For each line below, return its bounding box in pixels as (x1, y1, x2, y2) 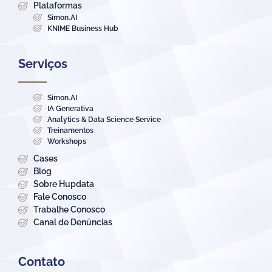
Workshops (47, 137, 86, 146)
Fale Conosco (33, 192, 86, 202)
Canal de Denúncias (33, 217, 112, 228)
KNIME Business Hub (47, 24, 118, 33)
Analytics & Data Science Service (47, 115, 161, 124)
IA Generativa (47, 104, 93, 114)
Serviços (18, 56, 67, 72)
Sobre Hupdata (33, 179, 94, 189)
